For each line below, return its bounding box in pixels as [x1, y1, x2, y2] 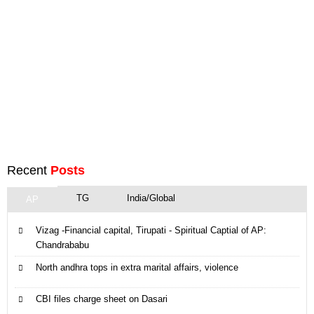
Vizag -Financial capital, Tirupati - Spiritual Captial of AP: [36, 225, 266, 235]
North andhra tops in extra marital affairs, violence [36, 262, 238, 273]
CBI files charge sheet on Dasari [36, 294, 168, 304]
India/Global [127, 193, 175, 203]
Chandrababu [36, 240, 89, 250]
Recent [7, 163, 50, 177]
